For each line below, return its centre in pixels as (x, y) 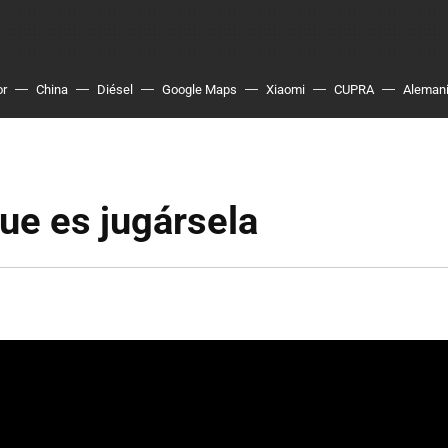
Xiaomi (285, 89)
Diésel (115, 89)
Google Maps (199, 89)
